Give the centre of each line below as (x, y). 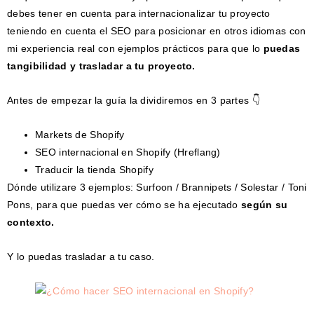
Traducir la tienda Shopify (94, 169)
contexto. (31, 222)
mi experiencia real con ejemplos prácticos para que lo (135, 48)
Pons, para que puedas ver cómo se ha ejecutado (124, 204)
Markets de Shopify (80, 134)
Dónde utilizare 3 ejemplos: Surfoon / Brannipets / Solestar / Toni (157, 187)
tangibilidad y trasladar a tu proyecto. (101, 66)
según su (265, 204)
